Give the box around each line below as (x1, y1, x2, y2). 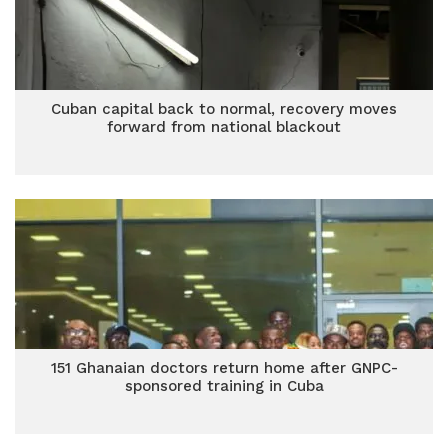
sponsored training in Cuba (124, 377, 324, 395)
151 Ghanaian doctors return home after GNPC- (50, 359, 398, 377)
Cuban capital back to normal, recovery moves (51, 100, 397, 118)
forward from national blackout (107, 118, 341, 136)
